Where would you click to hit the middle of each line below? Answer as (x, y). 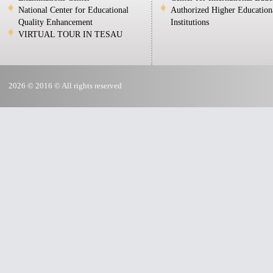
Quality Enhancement (55, 22)
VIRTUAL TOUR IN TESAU (70, 34)
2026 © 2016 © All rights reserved (65, 86)
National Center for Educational (73, 10)
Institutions (190, 22)
